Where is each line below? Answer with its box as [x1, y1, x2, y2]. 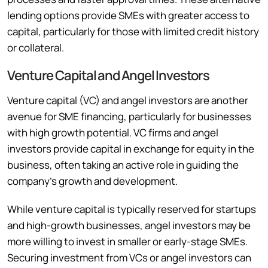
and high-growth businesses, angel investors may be [7, 218, 251, 232]
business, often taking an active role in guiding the [7, 157, 239, 172]
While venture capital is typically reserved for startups [7, 202, 256, 216]
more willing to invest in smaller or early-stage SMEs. [7, 234, 248, 248]
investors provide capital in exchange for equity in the [7, 141, 254, 156]
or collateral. [7, 40, 64, 54]
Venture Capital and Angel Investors [7, 66, 209, 84]
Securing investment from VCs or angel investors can [7, 250, 251, 264]
